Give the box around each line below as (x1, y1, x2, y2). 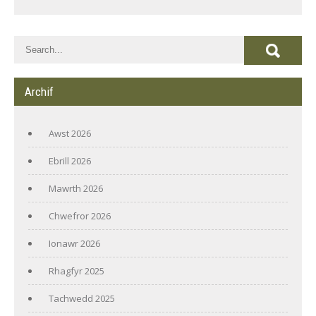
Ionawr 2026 (49, 236, 100, 250)
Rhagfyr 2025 (49, 264, 104, 277)
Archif (25, 84, 54, 99)
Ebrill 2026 (49, 154, 91, 167)
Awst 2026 (49, 126, 91, 140)
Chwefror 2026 (49, 209, 111, 222)
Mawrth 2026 (49, 181, 103, 195)
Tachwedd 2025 (49, 291, 115, 305)
